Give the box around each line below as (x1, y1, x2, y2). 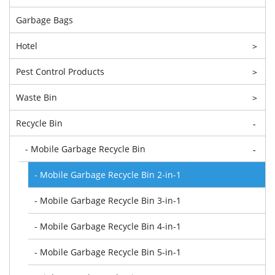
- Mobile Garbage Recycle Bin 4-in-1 (34, 220, 181, 232)
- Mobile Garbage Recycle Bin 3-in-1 (34, 194, 181, 206)
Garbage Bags (16, 14, 73, 26)
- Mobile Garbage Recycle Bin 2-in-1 (34, 168, 181, 180)
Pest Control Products (16, 65, 104, 77)
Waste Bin (16, 91, 57, 103)
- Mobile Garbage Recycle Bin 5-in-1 (34, 246, 181, 258)
